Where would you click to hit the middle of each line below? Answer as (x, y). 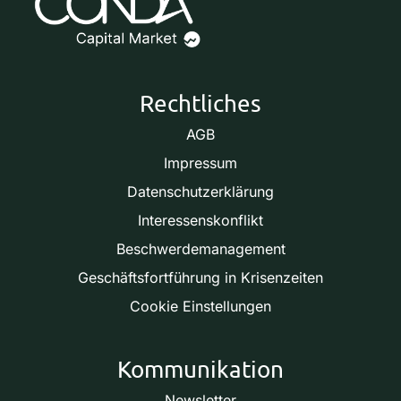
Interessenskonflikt (200, 220)
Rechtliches (200, 104)
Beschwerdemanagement (200, 248)
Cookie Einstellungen (200, 306)
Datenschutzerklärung (200, 191)
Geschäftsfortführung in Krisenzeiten (200, 277)
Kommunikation (200, 369)
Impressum (200, 162)
